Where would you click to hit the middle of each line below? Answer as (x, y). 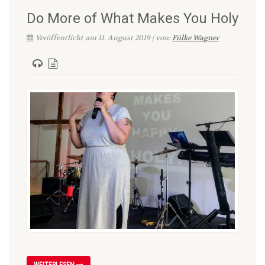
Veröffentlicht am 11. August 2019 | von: (104, 38)
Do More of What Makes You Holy (132, 18)
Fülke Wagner (195, 38)
